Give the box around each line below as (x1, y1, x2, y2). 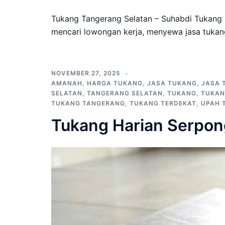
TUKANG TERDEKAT (130, 99, 196, 107)
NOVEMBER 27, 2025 (51, 69, 121, 77)
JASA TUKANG (147, 79, 197, 87)
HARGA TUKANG (87, 79, 143, 87)
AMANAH (51, 79, 82, 87)
